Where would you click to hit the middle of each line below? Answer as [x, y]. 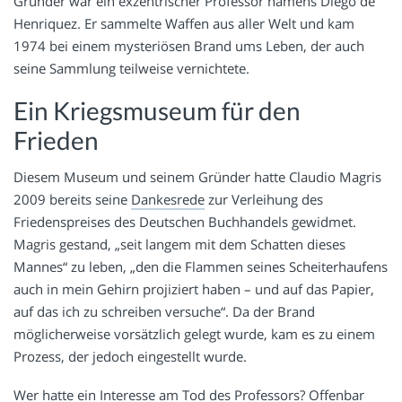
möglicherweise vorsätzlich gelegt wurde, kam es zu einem [194, 334]
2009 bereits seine [72, 200]
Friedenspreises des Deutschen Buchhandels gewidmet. [185, 222]
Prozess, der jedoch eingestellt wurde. [130, 357]
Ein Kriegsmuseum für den [157, 110]
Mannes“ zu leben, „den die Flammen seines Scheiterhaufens [201, 267]
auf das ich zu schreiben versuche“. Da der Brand [164, 312]
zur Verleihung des [264, 200]
